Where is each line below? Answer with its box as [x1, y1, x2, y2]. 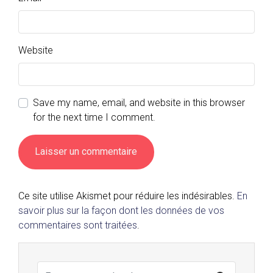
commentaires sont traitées [18, 219, 137, 231]
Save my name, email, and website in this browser [33, 97, 245, 109]
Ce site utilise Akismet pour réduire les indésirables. [18, 190, 237, 202]
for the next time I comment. [33, 112, 155, 124]
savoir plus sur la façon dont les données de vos [18, 204, 224, 216]
